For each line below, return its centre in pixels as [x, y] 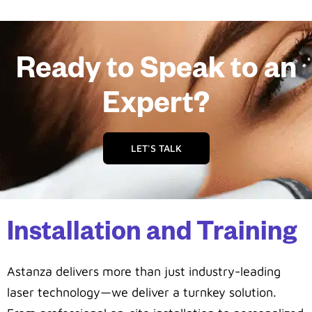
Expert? [156, 107]
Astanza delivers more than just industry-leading [144, 271]
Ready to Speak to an [156, 72]
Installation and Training [152, 235]
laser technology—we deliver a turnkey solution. [142, 292]
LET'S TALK [156, 148]
